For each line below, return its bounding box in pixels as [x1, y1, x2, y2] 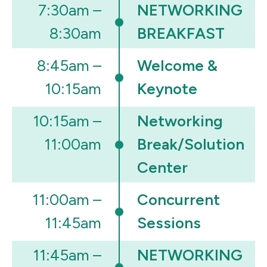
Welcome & [137, 56, 218, 76]
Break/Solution [137, 135, 244, 154]
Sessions [137, 213, 201, 233]
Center [137, 158, 188, 178]
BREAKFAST [137, 24, 225, 44]
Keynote [137, 79, 197, 99]
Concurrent [137, 190, 220, 210]
